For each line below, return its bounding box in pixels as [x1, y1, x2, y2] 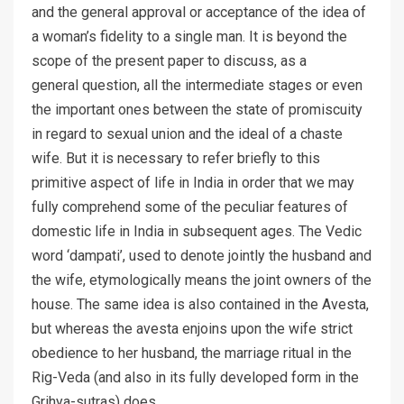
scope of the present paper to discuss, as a [32, 52, 307, 70]
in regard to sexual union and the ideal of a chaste [32, 125, 343, 143]
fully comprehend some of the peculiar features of [32, 198, 348, 216]
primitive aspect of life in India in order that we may [32, 174, 354, 192]
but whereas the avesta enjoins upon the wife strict [32, 320, 353, 338]
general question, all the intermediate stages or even [32, 77, 363, 95]
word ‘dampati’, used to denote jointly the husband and [32, 247, 372, 265]
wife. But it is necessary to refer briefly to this [32, 150, 320, 168]
